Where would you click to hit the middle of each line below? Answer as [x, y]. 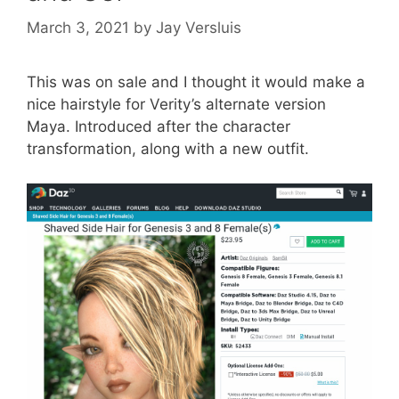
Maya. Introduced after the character [159, 127]
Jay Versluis [199, 28]
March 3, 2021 [78, 28]
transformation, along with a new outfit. [168, 149]
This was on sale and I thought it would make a [196, 82]
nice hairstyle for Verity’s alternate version [176, 105]
